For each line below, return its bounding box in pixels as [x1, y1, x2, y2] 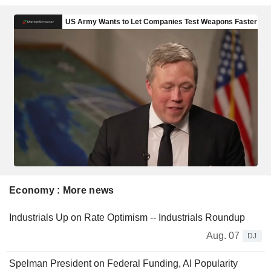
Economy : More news [9, 184, 114, 195]
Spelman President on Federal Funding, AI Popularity [9, 258, 238, 269]
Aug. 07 [206, 230, 240, 241]
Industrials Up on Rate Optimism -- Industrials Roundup [9, 212, 245, 223]
